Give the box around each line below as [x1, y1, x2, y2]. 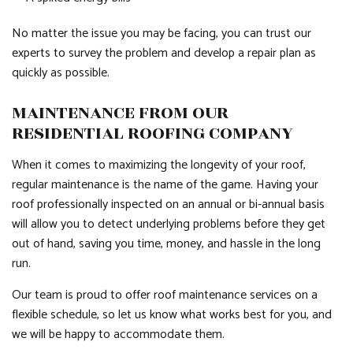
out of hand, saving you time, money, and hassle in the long [12, 233, 321, 255]
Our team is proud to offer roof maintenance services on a [12, 284, 318, 306]
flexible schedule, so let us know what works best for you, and [12, 304, 332, 325]
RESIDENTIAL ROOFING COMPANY [12, 120, 293, 147]
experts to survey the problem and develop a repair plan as [12, 43, 316, 64]
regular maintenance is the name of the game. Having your [12, 174, 318, 195]
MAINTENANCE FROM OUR [12, 99, 229, 126]
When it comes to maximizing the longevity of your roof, [12, 154, 306, 176]
